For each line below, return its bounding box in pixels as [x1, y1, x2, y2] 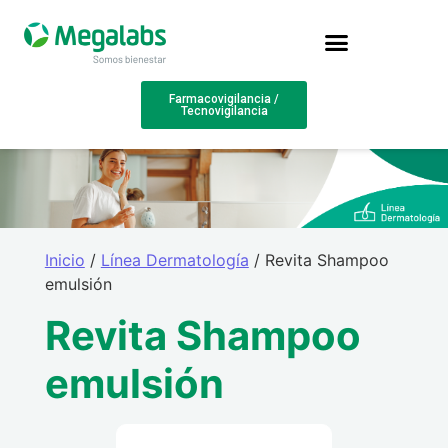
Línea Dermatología [100, 250, 249, 271]
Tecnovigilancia [180, 103, 268, 118]
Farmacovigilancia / [169, 91, 279, 106]
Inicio [44, 250, 85, 271]
